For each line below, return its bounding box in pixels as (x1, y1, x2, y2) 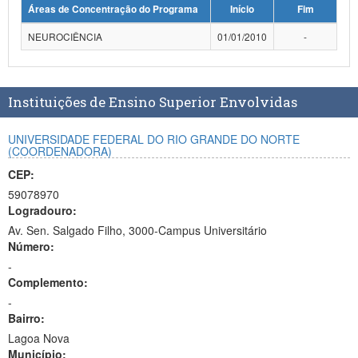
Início (230, 2, 254, 16)
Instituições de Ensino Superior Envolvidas (8, 93, 297, 111)
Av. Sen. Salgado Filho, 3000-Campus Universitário (8, 222, 267, 238)
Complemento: (8, 274, 88, 290)
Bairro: (8, 310, 45, 326)
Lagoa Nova (8, 330, 70, 346)
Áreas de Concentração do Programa (28, 2, 198, 16)
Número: (8, 238, 54, 254)
